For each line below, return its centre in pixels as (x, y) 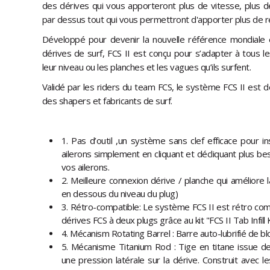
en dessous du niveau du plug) (119, 194)
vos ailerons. (85, 167)
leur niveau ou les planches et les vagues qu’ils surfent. (146, 67)
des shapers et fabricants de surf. (107, 101)
